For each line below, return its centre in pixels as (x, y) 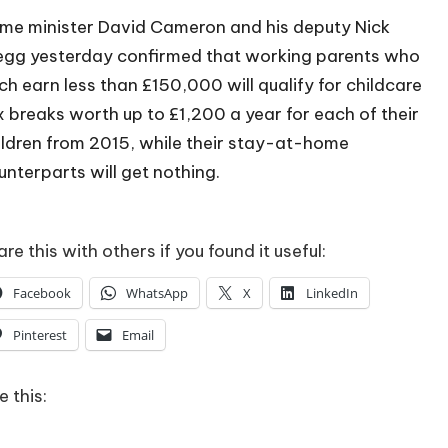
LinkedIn (331, 292)
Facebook (41, 292)
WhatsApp (156, 292)
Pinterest (39, 334)
